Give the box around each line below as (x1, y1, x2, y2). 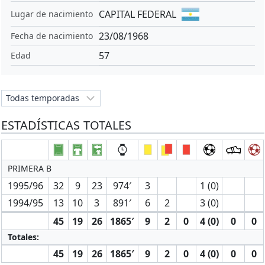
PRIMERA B (7, 162, 51, 174)
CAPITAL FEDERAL (98, 7, 176, 21)
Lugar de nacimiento (10, 8, 93, 20)
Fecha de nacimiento (10, 30, 93, 41)
